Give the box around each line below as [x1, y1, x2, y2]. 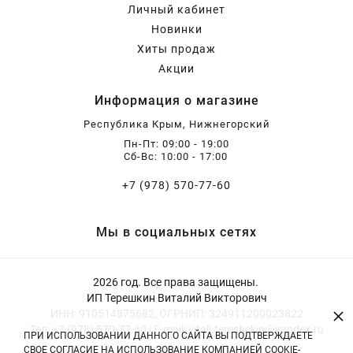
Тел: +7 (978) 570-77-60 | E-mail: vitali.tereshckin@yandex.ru [29, 323, 324, 336]
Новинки [150, 23, 203, 35]
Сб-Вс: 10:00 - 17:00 [124, 150, 228, 162]
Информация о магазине [94, 93, 259, 108]
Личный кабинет [128, 3, 225, 16]
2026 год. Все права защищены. [92, 276, 261, 288]
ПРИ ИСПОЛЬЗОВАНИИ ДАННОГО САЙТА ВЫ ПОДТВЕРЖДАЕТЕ [24, 330, 313, 341]
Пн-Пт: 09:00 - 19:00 [124, 138, 229, 150]
